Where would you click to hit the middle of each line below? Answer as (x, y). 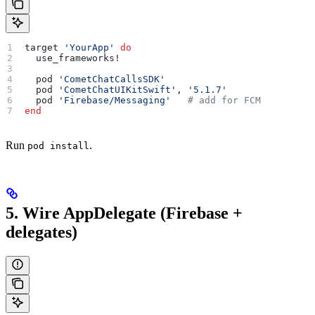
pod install (58, 146)
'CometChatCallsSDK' (112, 79)
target (45, 48)
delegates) (41, 232)
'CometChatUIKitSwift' (118, 90)
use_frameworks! (73, 58)
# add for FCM (216, 101)
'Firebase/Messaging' (115, 101)
